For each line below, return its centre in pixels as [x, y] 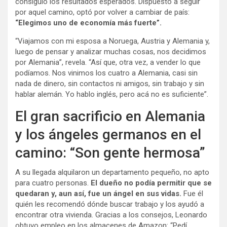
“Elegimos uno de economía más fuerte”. [88, 23]
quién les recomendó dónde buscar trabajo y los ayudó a [110, 204]
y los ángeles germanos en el [108, 134]
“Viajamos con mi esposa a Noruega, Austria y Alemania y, [112, 41]
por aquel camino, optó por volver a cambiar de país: [102, 12]
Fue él [193, 193]
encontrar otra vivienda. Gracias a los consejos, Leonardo [111, 215]
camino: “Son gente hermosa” [110, 153]
